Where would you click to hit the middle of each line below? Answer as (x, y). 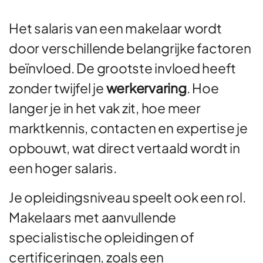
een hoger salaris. (63, 167)
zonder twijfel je (58, 87)
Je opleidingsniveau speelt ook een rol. (127, 197)
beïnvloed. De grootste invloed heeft (122, 68)
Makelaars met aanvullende (92, 217)
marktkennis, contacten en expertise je (128, 127)
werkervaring (146, 87)
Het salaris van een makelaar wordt (115, 28)
